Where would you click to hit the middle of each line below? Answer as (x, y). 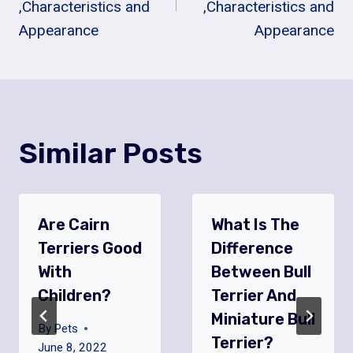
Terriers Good (90, 248)
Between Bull (261, 271)
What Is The (255, 224)
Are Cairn (74, 224)
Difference (252, 248)
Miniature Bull (263, 319)
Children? (74, 295)
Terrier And (254, 295)
